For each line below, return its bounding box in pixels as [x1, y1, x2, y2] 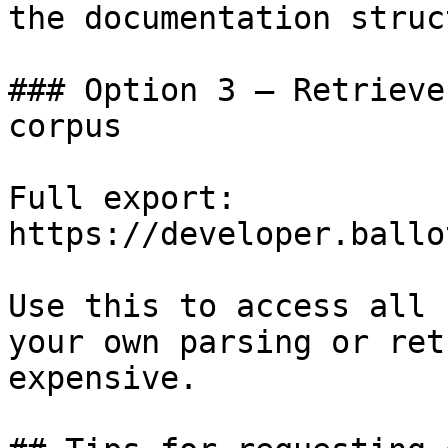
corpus [8, 108, 122, 144]
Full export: [8, 180, 236, 216]
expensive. [8, 360, 198, 396]
